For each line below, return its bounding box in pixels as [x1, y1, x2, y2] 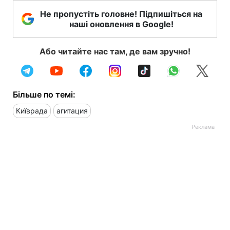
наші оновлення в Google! [69, 18, 174, 29]
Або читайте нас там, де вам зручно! [40, 46, 190, 56]
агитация [56, 106, 88, 115]
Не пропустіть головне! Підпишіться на [40, 8, 202, 19]
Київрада [16, 106, 48, 115]
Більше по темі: [13, 89, 75, 100]
